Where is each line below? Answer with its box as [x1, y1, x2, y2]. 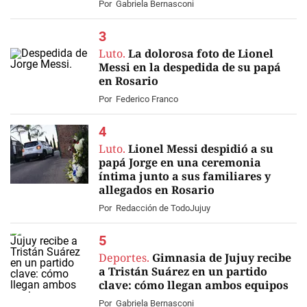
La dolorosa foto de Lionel [128, 46, 273, 61]
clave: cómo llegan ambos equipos [99, 278, 288, 293]
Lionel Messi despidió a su [128, 141, 273, 156]
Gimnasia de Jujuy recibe [152, 250, 291, 265]
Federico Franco [116, 94, 178, 104]
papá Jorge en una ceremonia [99, 155, 261, 170]
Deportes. [99, 250, 149, 265]
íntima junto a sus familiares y [99, 169, 271, 184]
